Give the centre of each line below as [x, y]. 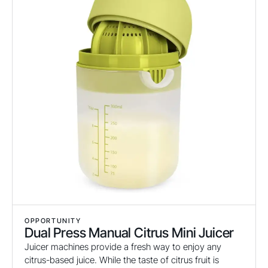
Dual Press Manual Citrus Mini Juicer [130, 233]
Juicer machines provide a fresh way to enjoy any [123, 247]
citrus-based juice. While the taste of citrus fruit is [122, 260]
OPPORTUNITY [53, 221]
